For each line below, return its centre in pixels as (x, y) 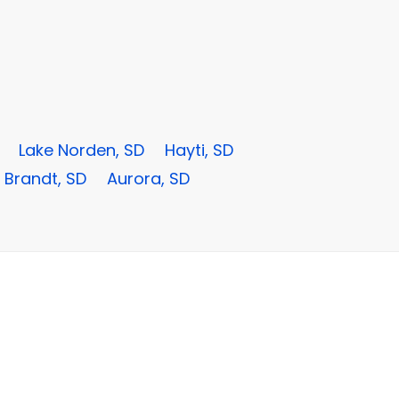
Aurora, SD (148, 179)
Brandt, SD (45, 179)
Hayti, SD (199, 150)
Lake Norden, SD (81, 150)
